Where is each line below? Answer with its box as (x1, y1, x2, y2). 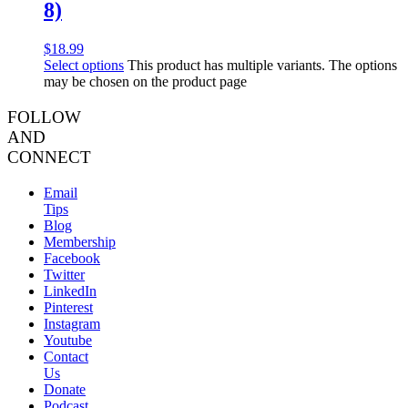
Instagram (44, 315, 100, 331)
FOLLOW (7, 107, 81, 127)
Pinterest (44, 299, 93, 315)
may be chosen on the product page (44, 74, 247, 90)
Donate (44, 381, 86, 397)
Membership (44, 233, 116, 250)
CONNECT (7, 148, 91, 168)
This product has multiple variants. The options (127, 57, 397, 74)
